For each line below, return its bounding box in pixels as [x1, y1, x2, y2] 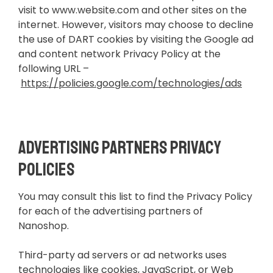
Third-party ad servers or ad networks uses [18, 248, 227, 263]
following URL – [18, 62, 89, 76]
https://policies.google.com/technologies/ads [21, 76, 242, 91]
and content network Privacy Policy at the [18, 47, 221, 62]
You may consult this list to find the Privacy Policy [18, 190, 252, 204]
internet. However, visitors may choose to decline [18, 18, 253, 32]
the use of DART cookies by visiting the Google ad [18, 32, 253, 47]
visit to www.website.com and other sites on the [18, 3, 247, 18]
